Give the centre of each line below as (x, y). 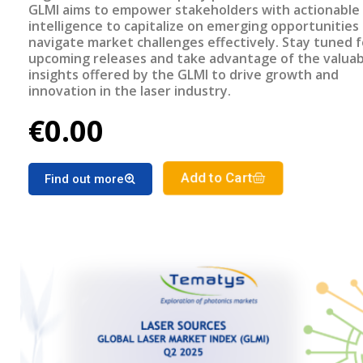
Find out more (84, 179)
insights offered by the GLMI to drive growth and (184, 75)
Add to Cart (217, 179)
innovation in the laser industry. (130, 91)
